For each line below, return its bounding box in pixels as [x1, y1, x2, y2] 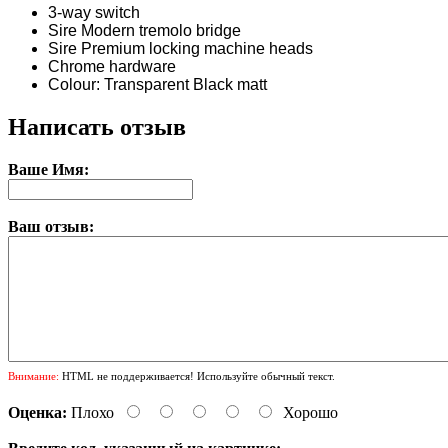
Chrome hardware [48, 57, 176, 75]
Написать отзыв [8, 113, 186, 140]
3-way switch [48, 3, 140, 21]
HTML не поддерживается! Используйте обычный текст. [59, 369, 335, 382]
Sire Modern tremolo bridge [48, 21, 241, 39]
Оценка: [8, 403, 67, 421]
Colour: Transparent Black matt [48, 75, 267, 93]
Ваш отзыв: [8, 217, 94, 235]
